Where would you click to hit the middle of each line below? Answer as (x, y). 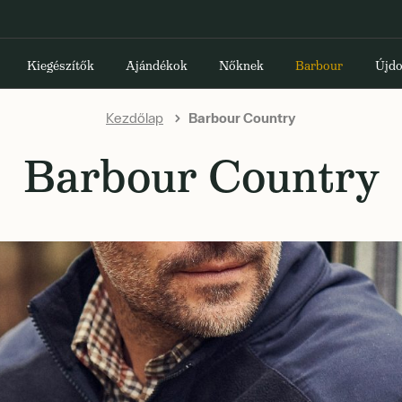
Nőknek (242, 66)
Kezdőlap (135, 118)
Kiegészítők (60, 66)
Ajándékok (156, 66)
